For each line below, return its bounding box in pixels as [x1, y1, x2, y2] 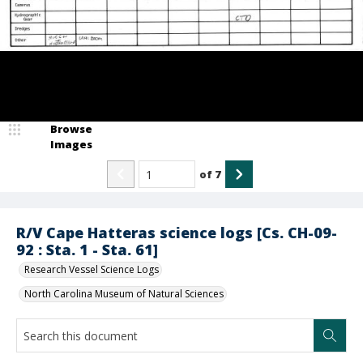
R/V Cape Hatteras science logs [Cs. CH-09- [16, 223, 337, 242]
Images [50, 137, 92, 152]
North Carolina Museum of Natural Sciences [24, 287, 224, 301]
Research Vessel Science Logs [24, 263, 159, 276]
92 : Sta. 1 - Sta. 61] [16, 240, 158, 259]
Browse [50, 122, 92, 136]
